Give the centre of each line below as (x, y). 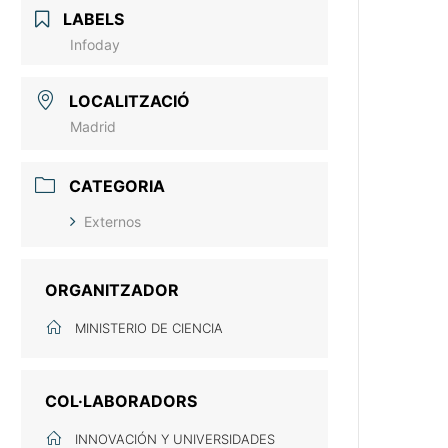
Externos (113, 221)
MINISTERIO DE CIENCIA (149, 328)
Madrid (93, 126)
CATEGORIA (117, 186)
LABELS (94, 19)
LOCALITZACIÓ (130, 101)
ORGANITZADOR (112, 290)
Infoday (95, 44)
